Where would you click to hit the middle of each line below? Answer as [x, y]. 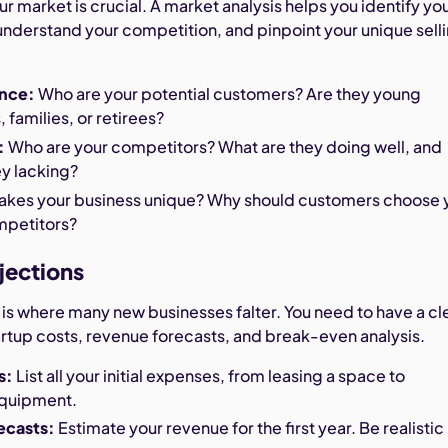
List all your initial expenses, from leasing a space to [209, 375]
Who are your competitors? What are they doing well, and [224, 146]
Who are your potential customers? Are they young [228, 93]
